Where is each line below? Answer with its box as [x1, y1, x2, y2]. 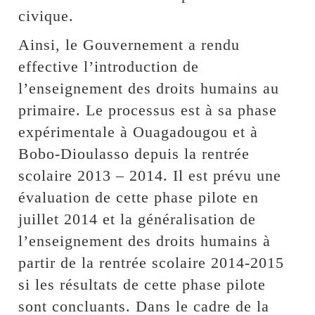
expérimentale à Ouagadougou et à [18, 122, 259, 141]
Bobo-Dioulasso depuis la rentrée [18, 144, 250, 162]
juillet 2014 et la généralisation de [18, 210, 257, 228]
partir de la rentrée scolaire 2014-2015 [18, 253, 285, 271]
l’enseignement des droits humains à [18, 231, 271, 250]
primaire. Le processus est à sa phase [18, 101, 278, 119]
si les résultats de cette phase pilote [18, 275, 266, 293]
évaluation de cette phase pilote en [18, 188, 259, 206]
